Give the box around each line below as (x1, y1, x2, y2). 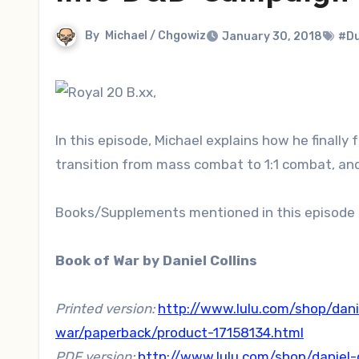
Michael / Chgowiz (105, 29, 206, 43)
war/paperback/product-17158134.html (55, 324, 304, 341)
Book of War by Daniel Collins (55, 252, 257, 268)
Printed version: (55, 300, 155, 317)
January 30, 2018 (222, 30, 322, 43)
